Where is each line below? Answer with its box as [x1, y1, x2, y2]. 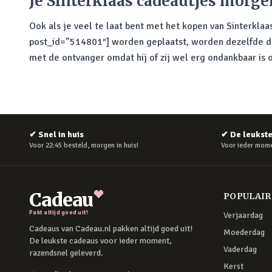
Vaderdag [223, 244, 257, 254]
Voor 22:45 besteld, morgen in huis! [29, 141, 138, 150]
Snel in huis [38, 129, 84, 140]
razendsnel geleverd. [29, 248, 103, 259]
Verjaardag [223, 210, 263, 220]
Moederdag [223, 227, 265, 237]
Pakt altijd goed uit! [29, 208, 89, 217]
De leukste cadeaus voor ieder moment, [29, 236, 172, 246]
